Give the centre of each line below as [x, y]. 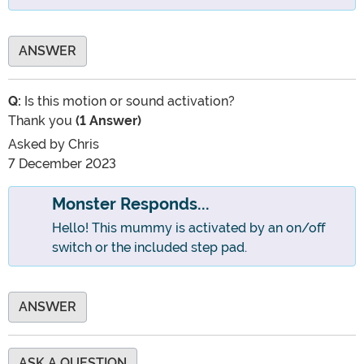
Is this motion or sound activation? [128, 102]
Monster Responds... [130, 205]
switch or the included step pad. [149, 248]
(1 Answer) [107, 121]
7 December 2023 [62, 164]
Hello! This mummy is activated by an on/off [188, 228]
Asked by [38, 145]
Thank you [40, 121]
